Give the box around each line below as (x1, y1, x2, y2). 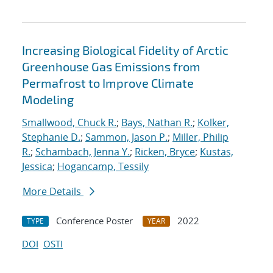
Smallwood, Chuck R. (22, 116, 116, 130)
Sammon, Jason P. (85, 130, 168, 144)
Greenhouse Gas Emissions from (22, 59, 200, 74)
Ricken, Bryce (135, 145, 195, 159)
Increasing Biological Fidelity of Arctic (22, 43, 229, 58)
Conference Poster (56, 214, 133, 227)
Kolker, (197, 116, 229, 130)
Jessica (22, 160, 52, 174)
